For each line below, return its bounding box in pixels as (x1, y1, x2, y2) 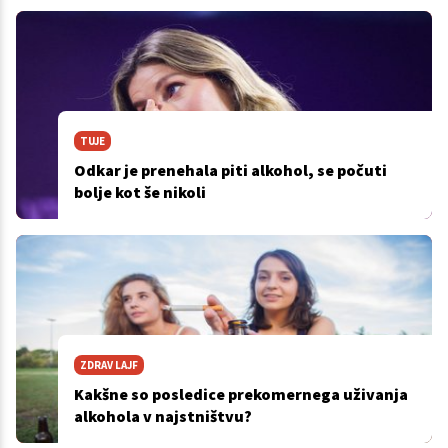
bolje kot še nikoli (73, 182, 206, 203)
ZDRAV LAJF (79, 358, 138, 373)
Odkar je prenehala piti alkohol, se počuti (73, 160, 387, 181)
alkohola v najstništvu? (73, 406, 252, 427)
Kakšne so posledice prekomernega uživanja (73, 384, 408, 405)
